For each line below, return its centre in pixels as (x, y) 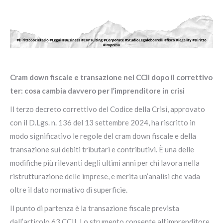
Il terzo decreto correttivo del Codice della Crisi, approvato (108, 109)
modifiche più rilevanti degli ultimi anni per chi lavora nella (105, 163)
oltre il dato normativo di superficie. (69, 190)
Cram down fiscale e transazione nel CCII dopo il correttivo (111, 77)
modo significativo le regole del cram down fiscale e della (103, 136)
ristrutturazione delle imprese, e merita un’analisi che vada (105, 176)
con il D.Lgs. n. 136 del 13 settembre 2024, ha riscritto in (103, 122)
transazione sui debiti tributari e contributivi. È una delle (102, 149)
